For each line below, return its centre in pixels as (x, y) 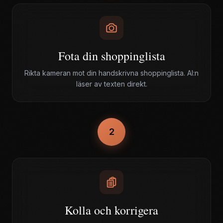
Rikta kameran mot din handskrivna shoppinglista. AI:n (111, 73)
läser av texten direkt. (111, 84)
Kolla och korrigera (111, 210)
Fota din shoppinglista (111, 56)
